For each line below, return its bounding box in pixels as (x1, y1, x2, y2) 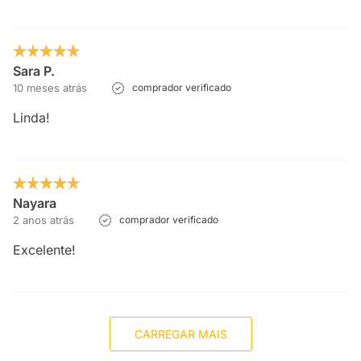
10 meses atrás (13, 81, 87, 94)
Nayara (13, 195, 56, 211)
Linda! (13, 110, 50, 126)
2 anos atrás (13, 214, 74, 226)
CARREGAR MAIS (134, 327, 227, 341)
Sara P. (13, 63, 55, 79)
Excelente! (13, 242, 76, 258)
